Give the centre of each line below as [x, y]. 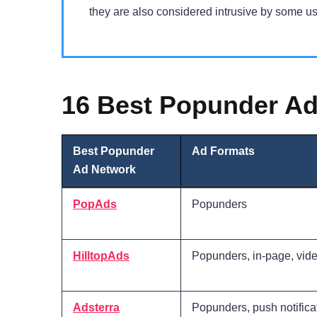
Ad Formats [223, 151]
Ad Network [104, 170]
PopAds [95, 204]
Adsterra [96, 308]
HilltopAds [101, 256]
